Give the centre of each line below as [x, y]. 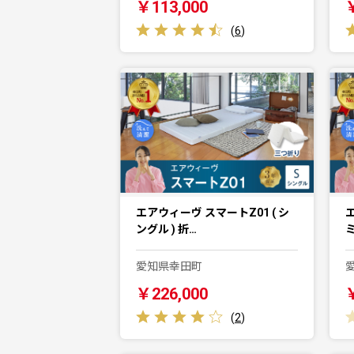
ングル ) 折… [166, 230]
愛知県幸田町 [169, 267]
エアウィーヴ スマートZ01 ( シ [213, 213]
